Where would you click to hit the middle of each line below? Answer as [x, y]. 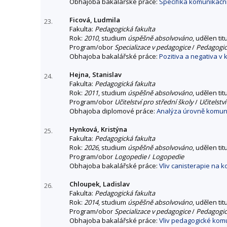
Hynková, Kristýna [98, 129]
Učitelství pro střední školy [154, 102]
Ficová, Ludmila [95, 20]
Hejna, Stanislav [96, 74]
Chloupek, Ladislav [100, 184]
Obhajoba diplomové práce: [113, 111]
